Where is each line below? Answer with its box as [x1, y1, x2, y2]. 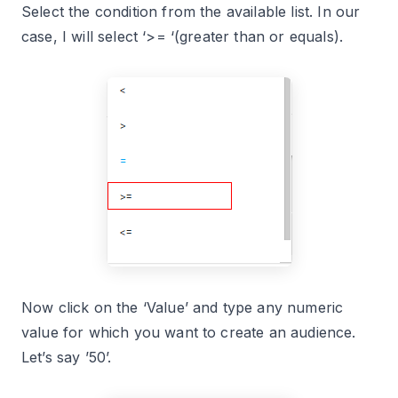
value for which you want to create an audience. [21, 323, 356, 342]
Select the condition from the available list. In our [21, 3, 361, 21]
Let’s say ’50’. [21, 348, 112, 367]
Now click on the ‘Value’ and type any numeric [21, 298, 344, 317]
